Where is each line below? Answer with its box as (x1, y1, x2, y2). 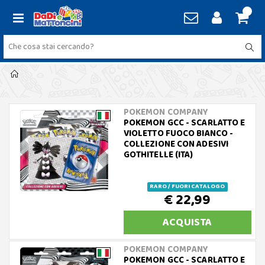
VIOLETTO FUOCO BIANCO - (123, 127, 234, 141)
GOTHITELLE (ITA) (123, 148, 193, 162)
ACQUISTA (163, 214, 212, 231)
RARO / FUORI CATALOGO (150, 182, 225, 192)
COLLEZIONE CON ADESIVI (123, 137, 229, 151)
